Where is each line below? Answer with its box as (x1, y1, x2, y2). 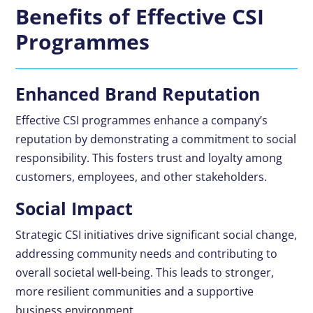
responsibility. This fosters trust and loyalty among (15, 150, 283, 166)
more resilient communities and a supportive (15, 284, 254, 300)
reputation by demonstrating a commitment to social (15, 131, 297, 147)
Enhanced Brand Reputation (15, 82, 261, 106)
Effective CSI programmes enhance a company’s (15, 112, 268, 129)
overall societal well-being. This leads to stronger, (15, 265, 275, 281)
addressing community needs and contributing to (15, 246, 278, 262)
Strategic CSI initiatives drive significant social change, (15, 227, 298, 243)
